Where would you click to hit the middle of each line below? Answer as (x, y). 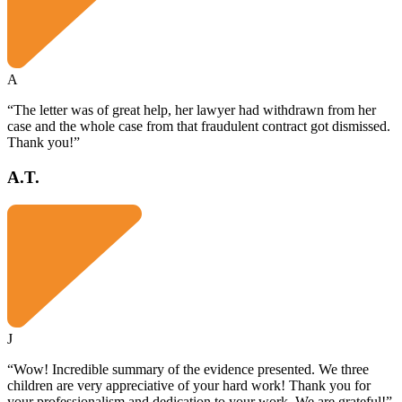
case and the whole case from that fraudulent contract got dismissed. (199, 127)
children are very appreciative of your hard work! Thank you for (189, 385)
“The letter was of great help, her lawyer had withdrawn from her (192, 110)
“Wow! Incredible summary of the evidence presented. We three (188, 369)
